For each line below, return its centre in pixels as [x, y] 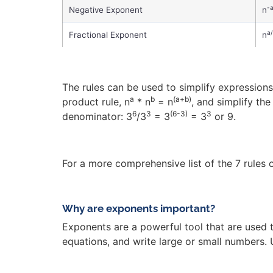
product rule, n [96, 101]
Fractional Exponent [108, 35]
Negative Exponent [106, 10]
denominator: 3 [97, 116]
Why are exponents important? [139, 209]
